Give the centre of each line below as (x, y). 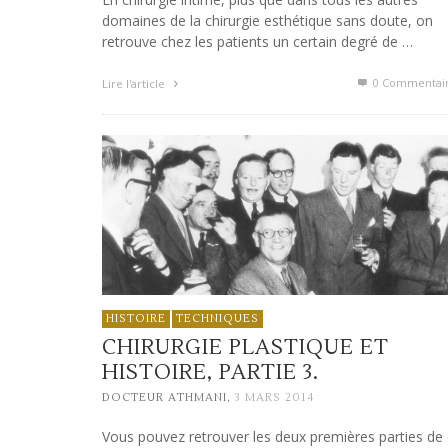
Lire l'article (135, 84)
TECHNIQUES (217, 318)
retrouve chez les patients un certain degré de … (257, 42)
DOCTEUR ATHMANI (164, 398)
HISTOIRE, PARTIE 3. (210, 372)
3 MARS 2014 (274, 398)
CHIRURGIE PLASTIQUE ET (245, 347)
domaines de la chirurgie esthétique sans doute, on (267, 21)
